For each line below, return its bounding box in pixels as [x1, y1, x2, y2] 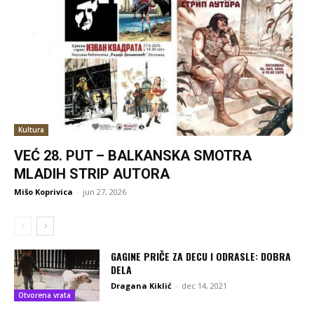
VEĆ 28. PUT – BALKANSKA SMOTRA [14, 147, 252, 165]
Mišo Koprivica [14, 186, 73, 198]
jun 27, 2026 [83, 186, 126, 198]
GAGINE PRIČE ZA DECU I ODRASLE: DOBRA [111, 249, 292, 264]
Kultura [18, 125, 44, 135]
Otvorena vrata [18, 289, 71, 300]
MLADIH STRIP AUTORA [14, 165, 170, 183]
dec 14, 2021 [182, 280, 228, 292]
